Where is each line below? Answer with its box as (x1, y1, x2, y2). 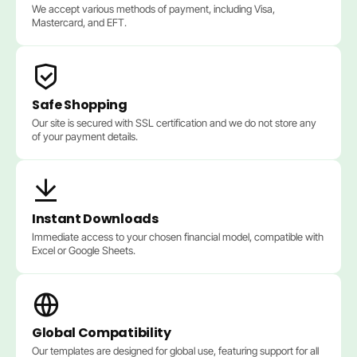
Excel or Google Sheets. (32, 243, 135, 257)
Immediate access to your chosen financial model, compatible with (32, 229, 324, 243)
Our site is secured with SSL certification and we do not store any (32, 116, 316, 129)
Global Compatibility (32, 323, 171, 342)
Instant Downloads (32, 209, 159, 228)
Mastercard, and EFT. (32, 15, 127, 29)
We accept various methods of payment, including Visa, (32, 2, 275, 15)
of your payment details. (32, 129, 138, 143)
